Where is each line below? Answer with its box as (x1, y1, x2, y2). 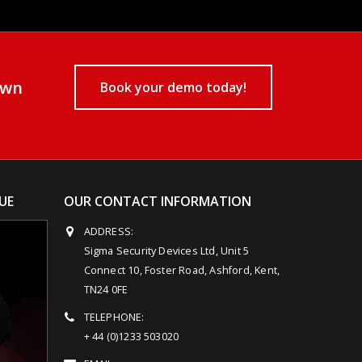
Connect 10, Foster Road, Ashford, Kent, (83, 263, 280, 277)
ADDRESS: (83, 224, 134, 238)
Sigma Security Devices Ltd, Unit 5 (83, 243, 250, 258)
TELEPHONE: (83, 309, 145, 324)
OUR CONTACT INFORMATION (63, 192, 251, 210)
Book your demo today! (100, 78, 247, 96)
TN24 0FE (83, 282, 128, 297)
